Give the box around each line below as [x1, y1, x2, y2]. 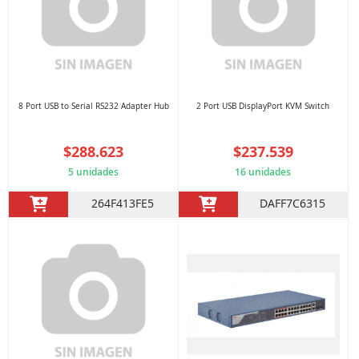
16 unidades [235, 164, 292, 179]
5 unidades [68, 164, 119, 179]
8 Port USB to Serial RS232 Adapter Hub [18, 100, 169, 111]
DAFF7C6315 [260, 195, 326, 211]
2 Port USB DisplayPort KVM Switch [196, 100, 330, 111]
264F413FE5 [91, 195, 155, 211]
